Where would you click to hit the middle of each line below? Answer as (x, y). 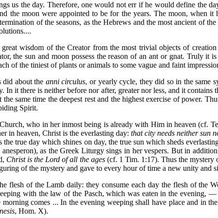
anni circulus (64, 82)
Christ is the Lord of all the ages (56, 159)
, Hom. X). (31, 211)
